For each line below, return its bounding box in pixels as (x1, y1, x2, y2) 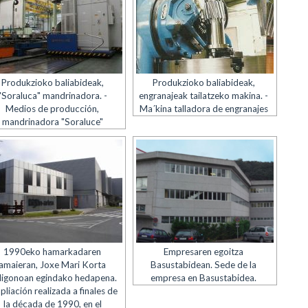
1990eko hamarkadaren (3, 246, 102, 257)
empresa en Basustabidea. (151, 272, 257, 283)
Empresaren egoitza (164, 246, 244, 257)
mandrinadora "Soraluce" (1, 116, 103, 127)
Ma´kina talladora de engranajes (139, 103, 268, 114)
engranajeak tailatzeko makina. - (139, 90, 269, 101)
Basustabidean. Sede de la (151, 259, 257, 270)
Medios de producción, (5, 103, 100, 114)
